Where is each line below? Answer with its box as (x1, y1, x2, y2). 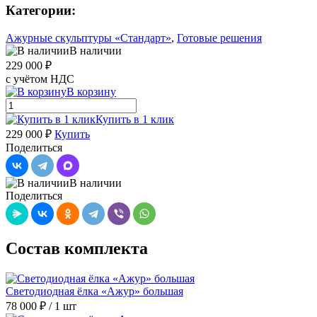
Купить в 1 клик (96, 113, 174, 126)
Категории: (6, 3, 76, 18)
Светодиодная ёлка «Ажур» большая (6, 284, 183, 297)
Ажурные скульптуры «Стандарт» (6, 32, 171, 45)
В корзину (67, 86, 116, 98)
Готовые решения (177, 32, 262, 45)
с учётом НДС (6, 73, 74, 86)
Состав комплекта (6, 239, 148, 258)
